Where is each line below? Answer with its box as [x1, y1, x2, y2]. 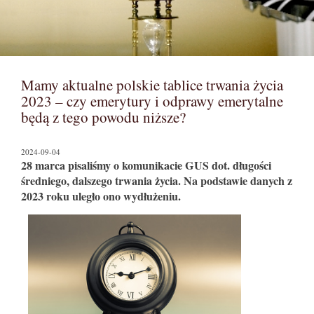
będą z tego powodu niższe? [21, 107, 186, 128]
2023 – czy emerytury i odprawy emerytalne [21, 91, 283, 111]
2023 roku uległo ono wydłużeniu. [21, 188, 181, 205]
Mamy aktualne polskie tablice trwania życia [21, 75, 283, 95]
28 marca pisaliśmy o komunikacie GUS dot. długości [21, 157, 271, 174]
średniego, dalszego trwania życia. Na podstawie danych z [21, 172, 292, 189]
